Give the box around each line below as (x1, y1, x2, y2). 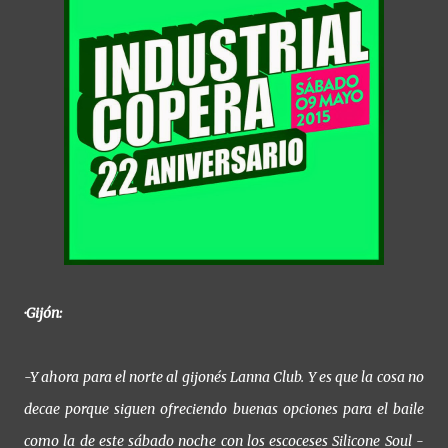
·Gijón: (24, 304, 62, 323)
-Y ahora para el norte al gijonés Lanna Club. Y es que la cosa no (24, 368, 424, 387)
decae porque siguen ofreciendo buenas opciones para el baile (24, 400, 424, 419)
